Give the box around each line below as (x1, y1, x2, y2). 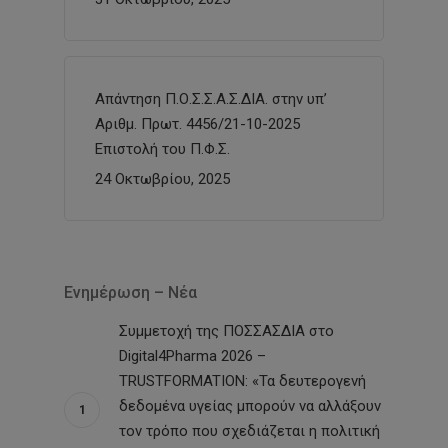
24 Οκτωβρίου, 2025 (95, 169, 230, 188)
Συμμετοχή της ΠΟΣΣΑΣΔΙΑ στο (119, 321, 334, 340)
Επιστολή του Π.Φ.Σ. (95, 139, 230, 158)
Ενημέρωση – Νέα (64, 282, 197, 302)
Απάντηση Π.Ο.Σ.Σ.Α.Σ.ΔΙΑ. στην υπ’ (95, 89, 327, 108)
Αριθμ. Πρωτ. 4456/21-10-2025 (95, 114, 300, 133)
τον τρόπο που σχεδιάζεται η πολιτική (119, 421, 380, 440)
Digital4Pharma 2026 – (119, 346, 266, 365)
